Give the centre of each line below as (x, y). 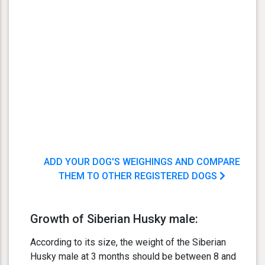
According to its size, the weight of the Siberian (128, 243)
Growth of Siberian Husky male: (114, 219)
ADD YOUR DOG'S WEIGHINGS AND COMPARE (142, 162)
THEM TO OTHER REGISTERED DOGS (139, 176)
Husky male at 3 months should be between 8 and (133, 257)
